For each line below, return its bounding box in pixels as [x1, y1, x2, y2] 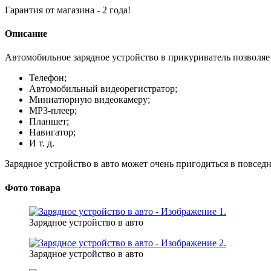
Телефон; [29, 73, 67, 83]
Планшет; [29, 116, 69, 127]
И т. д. [29, 138, 54, 149]
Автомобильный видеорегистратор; [29, 83, 177, 94]
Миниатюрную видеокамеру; [29, 94, 150, 105]
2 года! [102, 4, 131, 15]
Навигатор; [29, 127, 76, 138]
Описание [5, 28, 47, 39]
